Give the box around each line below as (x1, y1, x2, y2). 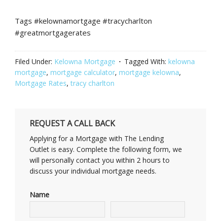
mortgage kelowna (119, 68, 179, 77)
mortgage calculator (50, 68, 115, 77)
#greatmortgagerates (15, 28, 91, 37)
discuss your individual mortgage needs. (30, 166, 156, 176)
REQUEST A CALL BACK (30, 118, 115, 129)
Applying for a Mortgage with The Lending (30, 134, 164, 143)
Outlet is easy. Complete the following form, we (30, 145, 182, 154)
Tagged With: (124, 57, 168, 66)
